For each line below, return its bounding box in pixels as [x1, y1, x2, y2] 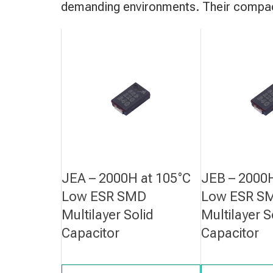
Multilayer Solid [62, 207, 154, 223]
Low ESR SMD [62, 189, 146, 205]
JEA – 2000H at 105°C [62, 171, 191, 186]
